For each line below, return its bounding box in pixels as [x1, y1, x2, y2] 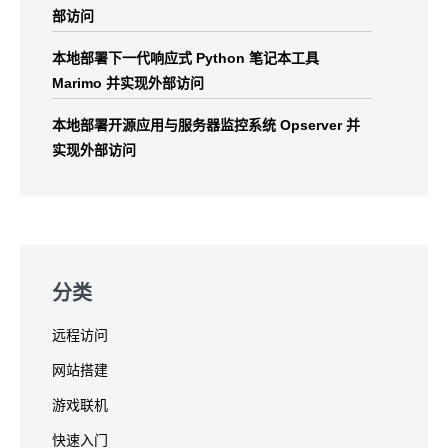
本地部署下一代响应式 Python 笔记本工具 [52, 49, 319, 66]
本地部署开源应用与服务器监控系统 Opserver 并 [52, 116, 360, 133]
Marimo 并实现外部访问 [52, 74, 204, 91]
